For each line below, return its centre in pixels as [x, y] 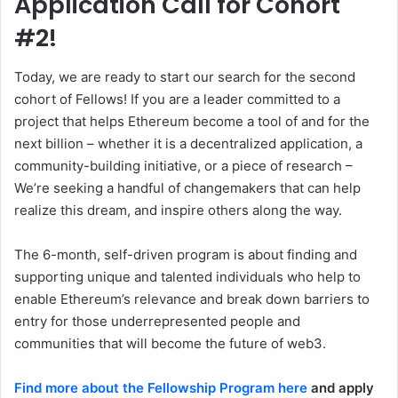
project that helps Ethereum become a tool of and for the [192, 122]
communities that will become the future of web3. [170, 344]
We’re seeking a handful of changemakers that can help [187, 188]
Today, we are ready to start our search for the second [185, 77]
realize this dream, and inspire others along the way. [178, 211]
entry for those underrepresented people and [157, 322]
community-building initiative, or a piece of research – [183, 166]
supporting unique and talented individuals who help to [187, 277]
